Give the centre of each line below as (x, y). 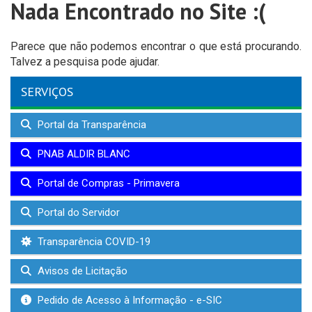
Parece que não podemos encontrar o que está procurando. (156, 46)
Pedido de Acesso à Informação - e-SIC (128, 300)
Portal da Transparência (91, 124)
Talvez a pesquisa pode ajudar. (85, 61)
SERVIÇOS (47, 91)
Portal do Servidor (77, 212)
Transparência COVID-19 (93, 241)
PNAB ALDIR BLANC (83, 154)
